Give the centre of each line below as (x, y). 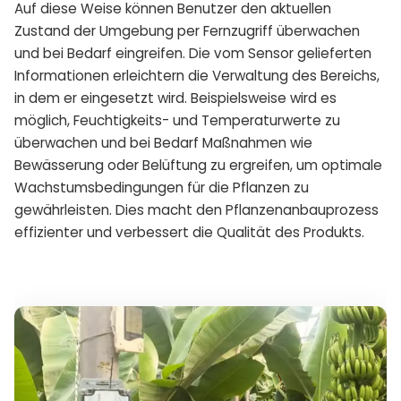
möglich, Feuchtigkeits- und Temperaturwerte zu (177, 120)
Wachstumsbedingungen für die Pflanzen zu (162, 187)
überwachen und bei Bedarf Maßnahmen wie (163, 142)
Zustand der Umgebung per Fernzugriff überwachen (187, 30)
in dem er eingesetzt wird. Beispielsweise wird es (175, 98)
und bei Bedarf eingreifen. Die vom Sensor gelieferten (193, 53)
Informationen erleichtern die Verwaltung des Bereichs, (197, 75)
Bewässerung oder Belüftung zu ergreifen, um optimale (198, 165)
